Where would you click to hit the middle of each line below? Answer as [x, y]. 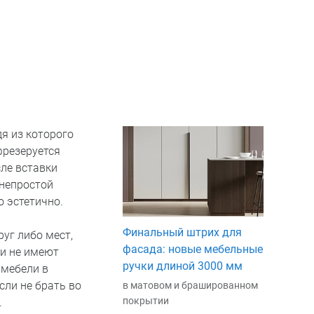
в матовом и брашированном [190, 286]
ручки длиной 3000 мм [182, 266]
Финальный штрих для [182, 233]
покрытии [145, 301]
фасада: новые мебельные [192, 250]
